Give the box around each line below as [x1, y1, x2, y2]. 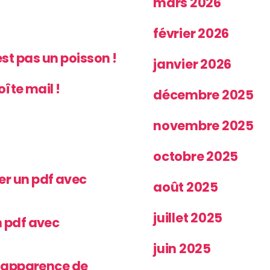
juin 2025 [153, 239, 211, 257]
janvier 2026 [153, 55, 232, 73]
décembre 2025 [153, 86, 254, 104]
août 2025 [153, 178, 218, 196]
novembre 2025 [153, 116, 254, 134]
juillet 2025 [153, 209, 223, 227]
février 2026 [153, 24, 230, 42]
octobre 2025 [153, 147, 239, 165]
